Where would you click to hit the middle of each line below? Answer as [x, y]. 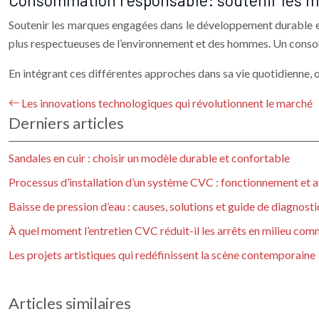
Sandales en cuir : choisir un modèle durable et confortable [149, 158]
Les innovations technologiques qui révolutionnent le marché [167, 103]
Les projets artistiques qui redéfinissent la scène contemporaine [162, 255]
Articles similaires [70, 303]
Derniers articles [66, 123]
